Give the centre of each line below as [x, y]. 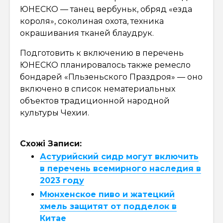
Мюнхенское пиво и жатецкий [107, 194]
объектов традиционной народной [95, 101]
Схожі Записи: [51, 143]
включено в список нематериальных [98, 89]
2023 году [62, 180]
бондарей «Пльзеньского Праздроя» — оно [111, 77]
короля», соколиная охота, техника [92, 21]
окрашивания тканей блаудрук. [87, 33]
